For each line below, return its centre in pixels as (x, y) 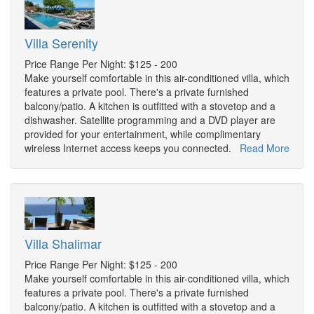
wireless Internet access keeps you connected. (132, 148)
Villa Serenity (61, 43)
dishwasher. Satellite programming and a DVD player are (150, 120)
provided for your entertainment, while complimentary (143, 134)
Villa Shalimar (63, 244)
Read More (265, 148)
